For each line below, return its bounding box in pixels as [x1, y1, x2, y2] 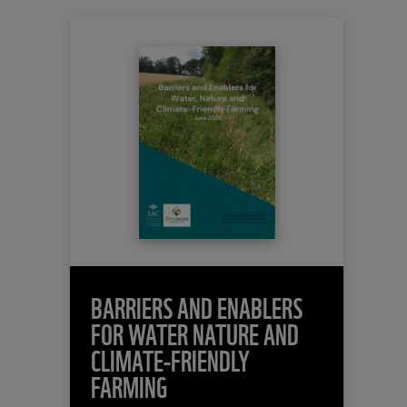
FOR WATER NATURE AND [90, 313, 299, 353]
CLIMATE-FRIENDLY [90, 339, 250, 380]
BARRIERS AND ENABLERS [90, 286, 303, 327]
